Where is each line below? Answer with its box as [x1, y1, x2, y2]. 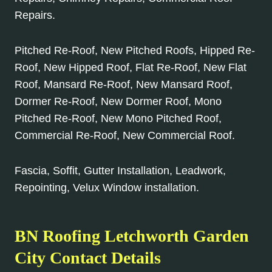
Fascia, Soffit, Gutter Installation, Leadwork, [15, 165, 226, 177]
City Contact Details [15, 248, 161, 268]
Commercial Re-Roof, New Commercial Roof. [15, 129, 235, 142]
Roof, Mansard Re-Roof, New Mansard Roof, [15, 78, 233, 91]
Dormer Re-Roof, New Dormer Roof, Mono [15, 95, 222, 108]
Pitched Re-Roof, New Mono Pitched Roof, [15, 112, 222, 125]
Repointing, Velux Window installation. [15, 182, 199, 194]
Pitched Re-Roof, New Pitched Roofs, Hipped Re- [15, 44, 255, 57]
